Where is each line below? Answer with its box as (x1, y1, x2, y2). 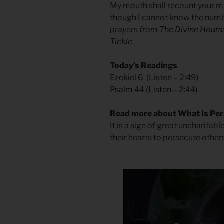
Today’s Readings (110, 61, 177, 71)
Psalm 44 (110, 85, 144, 95)
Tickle (110, 37, 132, 47)
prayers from (110, 25, 159, 35)
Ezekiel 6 (110, 73, 143, 83)
